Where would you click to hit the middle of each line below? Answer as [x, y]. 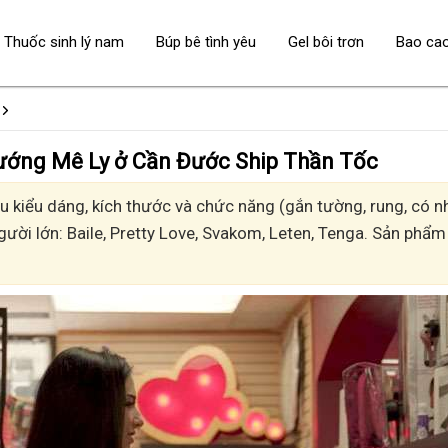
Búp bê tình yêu [206, 42]
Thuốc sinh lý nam [64, 42]
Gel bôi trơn [326, 42]
